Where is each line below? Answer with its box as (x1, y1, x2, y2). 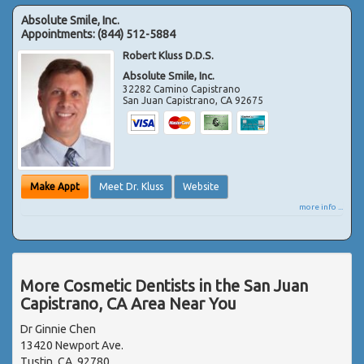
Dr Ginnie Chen (20, 322, 96, 336)
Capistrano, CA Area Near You (20, 293, 236, 313)
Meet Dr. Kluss (99, 180, 163, 192)
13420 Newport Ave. (20, 338, 123, 352)
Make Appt (30, 180, 80, 192)
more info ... (299, 201, 343, 211)
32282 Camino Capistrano (123, 83, 241, 94)
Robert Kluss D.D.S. (123, 49, 214, 61)
